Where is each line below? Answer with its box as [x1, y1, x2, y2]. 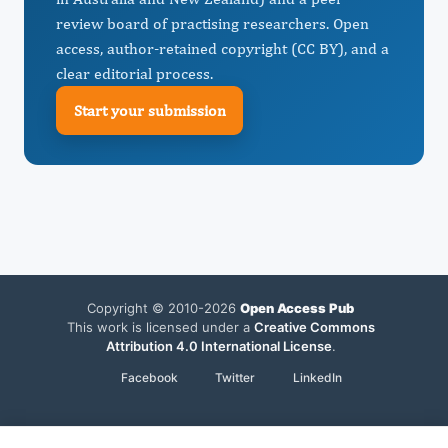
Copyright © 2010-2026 [87, 300, 240, 316]
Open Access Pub [240, 300, 354, 316]
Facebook [120, 370, 178, 385]
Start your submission [73, 100, 226, 120]
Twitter [215, 370, 256, 385]
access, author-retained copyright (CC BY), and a [56, 39, 389, 58]
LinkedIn [292, 370, 342, 385]
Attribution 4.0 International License [105, 338, 332, 354]
